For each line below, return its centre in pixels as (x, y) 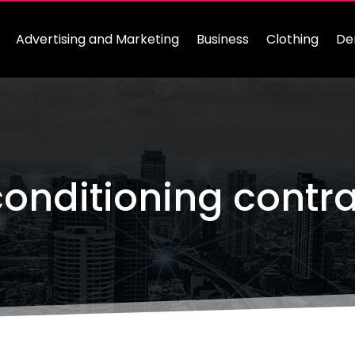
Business (223, 39)
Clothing (293, 39)
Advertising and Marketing (98, 39)
